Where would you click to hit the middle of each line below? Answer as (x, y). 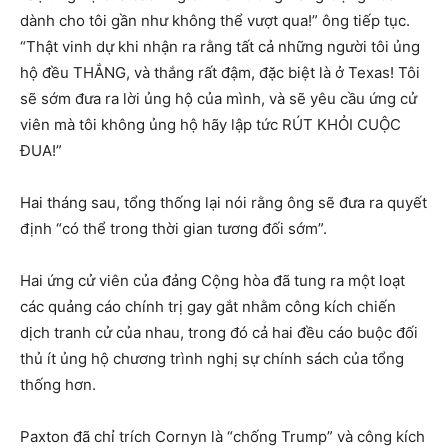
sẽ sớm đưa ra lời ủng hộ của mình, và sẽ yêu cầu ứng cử (218, 99)
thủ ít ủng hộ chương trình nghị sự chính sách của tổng (212, 359)
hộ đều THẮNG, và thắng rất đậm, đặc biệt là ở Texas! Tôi (220, 73)
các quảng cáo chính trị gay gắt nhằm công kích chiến (208, 307)
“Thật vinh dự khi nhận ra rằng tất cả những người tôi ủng (220, 47)
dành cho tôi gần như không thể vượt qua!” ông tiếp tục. (215, 21)
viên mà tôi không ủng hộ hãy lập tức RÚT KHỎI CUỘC (210, 125)
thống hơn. (60, 385)
